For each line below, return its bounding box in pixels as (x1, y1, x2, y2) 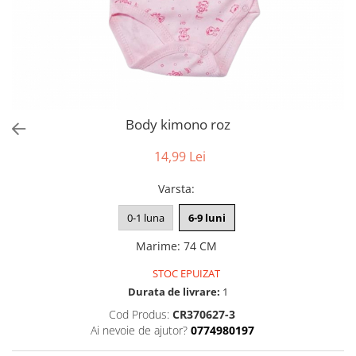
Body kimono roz (126, 115, 230, 133)
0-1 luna (126, 211, 164, 225)
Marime (136, 238, 177, 253)
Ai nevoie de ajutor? (90, 323, 188, 338)
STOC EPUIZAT (150, 266, 220, 281)
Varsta (158, 181, 192, 196)
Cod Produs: (109, 307, 169, 322)
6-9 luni (188, 211, 226, 225)
